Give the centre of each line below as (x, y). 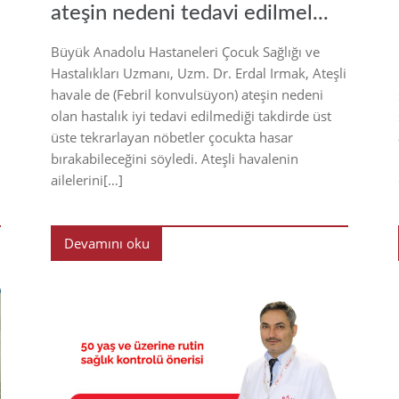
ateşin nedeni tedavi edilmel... (190, 13)
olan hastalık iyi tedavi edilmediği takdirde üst (191, 115)
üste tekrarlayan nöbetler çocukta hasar (172, 137)
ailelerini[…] (87, 179)
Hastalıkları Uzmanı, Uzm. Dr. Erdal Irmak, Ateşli (199, 73)
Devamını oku (106, 243)
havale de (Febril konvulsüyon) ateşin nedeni (187, 94)
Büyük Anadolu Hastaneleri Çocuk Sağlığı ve (185, 51)
